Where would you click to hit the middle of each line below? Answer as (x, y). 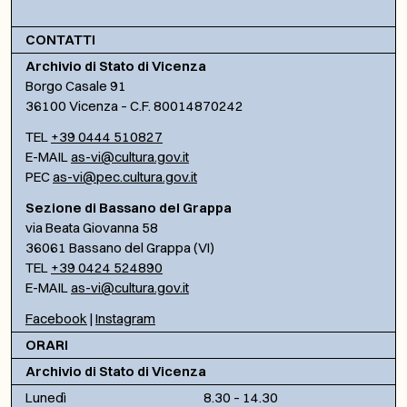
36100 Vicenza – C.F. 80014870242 (134, 105)
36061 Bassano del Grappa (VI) (120, 247)
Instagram (125, 318)
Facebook (56, 318)
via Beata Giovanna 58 (92, 227)
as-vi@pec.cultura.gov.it (125, 176)
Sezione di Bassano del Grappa (129, 207)
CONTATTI (60, 39)
